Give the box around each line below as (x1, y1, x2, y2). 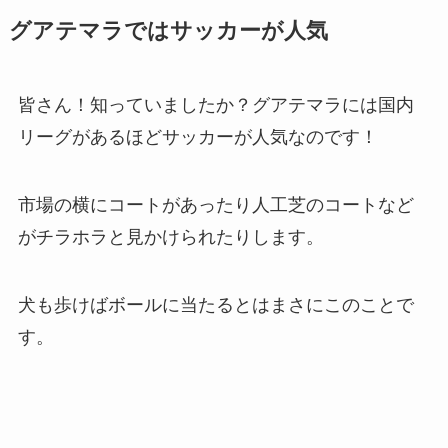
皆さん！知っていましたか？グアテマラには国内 (17, 95, 414, 116)
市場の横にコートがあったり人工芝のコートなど (17, 194, 414, 215)
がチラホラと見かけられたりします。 (17, 226, 324, 247)
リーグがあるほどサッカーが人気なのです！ (17, 127, 378, 148)
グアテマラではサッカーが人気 (8, 19, 328, 44)
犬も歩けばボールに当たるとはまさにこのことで (17, 294, 414, 315)
